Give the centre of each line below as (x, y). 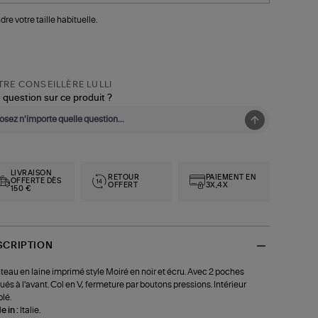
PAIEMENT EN (231, 177)
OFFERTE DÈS (36, 181)
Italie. (30, 310)
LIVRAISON (31, 174)
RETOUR (124, 177)
